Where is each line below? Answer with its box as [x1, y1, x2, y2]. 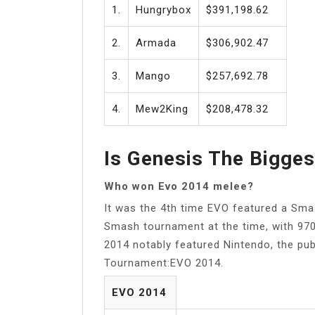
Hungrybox [136, 3, 191, 16]
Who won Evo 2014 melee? [104, 179, 254, 193]
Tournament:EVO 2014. [104, 256, 224, 269]
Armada [136, 36, 176, 49]
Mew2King [136, 102, 188, 115]
